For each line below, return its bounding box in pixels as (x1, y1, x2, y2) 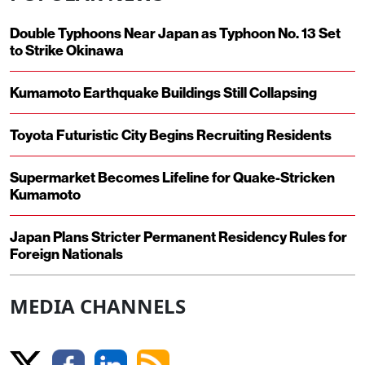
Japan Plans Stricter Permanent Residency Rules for (10, 227, 347, 247)
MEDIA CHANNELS (10, 292, 186, 320)
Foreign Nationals (10, 244, 123, 264)
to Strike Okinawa (10, 41, 124, 60)
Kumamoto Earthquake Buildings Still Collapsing (10, 83, 317, 103)
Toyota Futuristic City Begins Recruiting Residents (10, 125, 332, 145)
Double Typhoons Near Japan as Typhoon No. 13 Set (10, 24, 341, 43)
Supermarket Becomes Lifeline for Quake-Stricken (10, 168, 335, 187)
